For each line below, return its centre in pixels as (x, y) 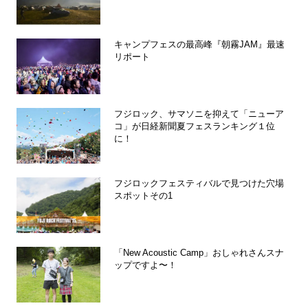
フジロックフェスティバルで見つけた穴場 (199, 184)
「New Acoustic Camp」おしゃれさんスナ (199, 253)
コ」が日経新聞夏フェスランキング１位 (195, 126)
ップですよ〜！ (145, 265)
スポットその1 (143, 196)
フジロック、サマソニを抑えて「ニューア (199, 114)
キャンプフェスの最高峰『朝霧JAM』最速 (199, 45)
